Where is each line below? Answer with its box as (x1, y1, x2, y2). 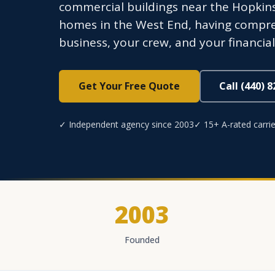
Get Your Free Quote (79, 79, 180, 93)
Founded (124, 234, 160, 246)
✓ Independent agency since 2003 (59, 118, 194, 130)
